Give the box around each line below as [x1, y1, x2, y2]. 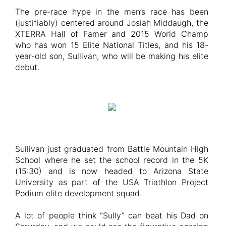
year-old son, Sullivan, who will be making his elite [15, 50, 208, 61]
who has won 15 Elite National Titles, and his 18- [15, 39, 208, 50]
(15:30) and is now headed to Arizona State [15, 165, 208, 176]
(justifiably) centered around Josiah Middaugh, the [15, 17, 208, 28]
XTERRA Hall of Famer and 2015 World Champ [15, 28, 208, 39]
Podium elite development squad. [15, 188, 142, 198]
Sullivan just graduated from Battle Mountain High [15, 143, 208, 154]
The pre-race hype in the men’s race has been [15, 6, 208, 17]
